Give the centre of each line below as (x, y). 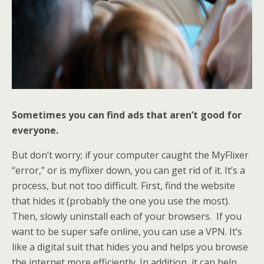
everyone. (36, 130)
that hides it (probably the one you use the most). (121, 201)
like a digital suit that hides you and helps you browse (130, 247)
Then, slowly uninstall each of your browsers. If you (127, 216)
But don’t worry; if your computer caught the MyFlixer (130, 155)
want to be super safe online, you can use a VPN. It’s (127, 232)
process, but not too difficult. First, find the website (123, 186)
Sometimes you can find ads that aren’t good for (127, 115)
